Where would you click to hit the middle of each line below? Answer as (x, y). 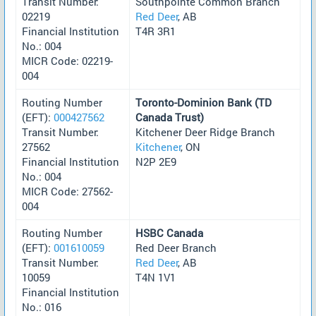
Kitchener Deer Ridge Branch (205, 132)
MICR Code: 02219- (67, 60)
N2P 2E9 (156, 161)
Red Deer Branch (176, 247)
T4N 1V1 (156, 277)
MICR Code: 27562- (67, 191)
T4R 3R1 (156, 31)
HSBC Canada (169, 232)
